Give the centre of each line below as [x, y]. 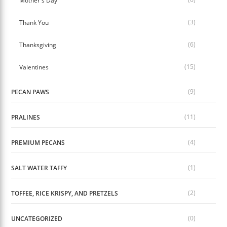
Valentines [34, 67]
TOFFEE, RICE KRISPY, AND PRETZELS [65, 194]
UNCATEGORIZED [37, 219]
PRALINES [26, 118]
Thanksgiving [38, 45]
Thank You [34, 23]
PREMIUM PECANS [38, 143]
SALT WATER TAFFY [39, 168]
